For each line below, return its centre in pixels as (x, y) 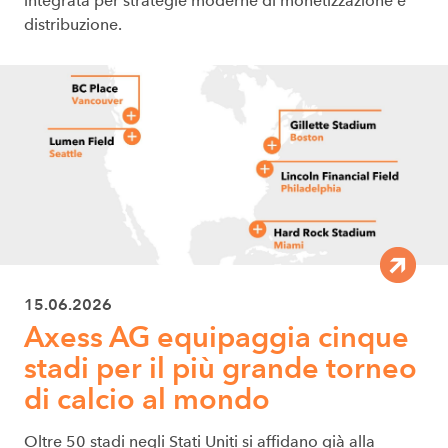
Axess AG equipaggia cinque (216, 337)
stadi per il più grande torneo (220, 368)
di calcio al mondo (147, 399)
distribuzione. (73, 25)
